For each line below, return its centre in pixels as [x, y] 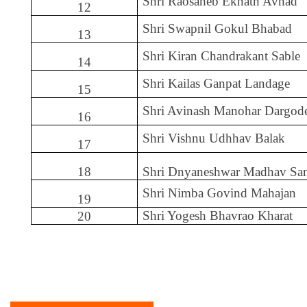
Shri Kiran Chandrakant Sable [222, 56]
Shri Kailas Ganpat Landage [217, 83]
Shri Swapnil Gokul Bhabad [218, 28]
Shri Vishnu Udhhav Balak [214, 138]
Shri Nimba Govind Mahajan [220, 193]
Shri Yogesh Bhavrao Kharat [218, 215]
